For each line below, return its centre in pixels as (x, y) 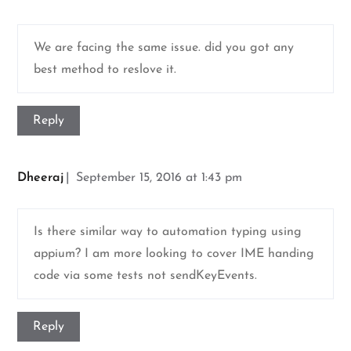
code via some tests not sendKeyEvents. (146, 276)
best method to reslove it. (105, 70)
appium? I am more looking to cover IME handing (174, 254)
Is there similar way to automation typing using (168, 232)
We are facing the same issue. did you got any (164, 48)
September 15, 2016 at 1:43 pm (159, 178)
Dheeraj (41, 178)
